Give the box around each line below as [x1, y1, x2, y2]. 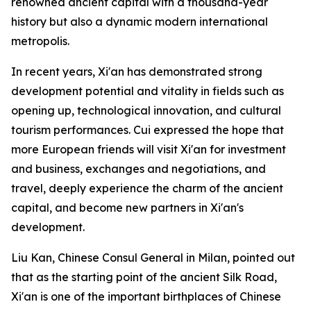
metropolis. [11, 33, 69, 48]
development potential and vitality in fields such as [11, 83, 284, 98]
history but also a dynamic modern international [11, 14, 268, 28]
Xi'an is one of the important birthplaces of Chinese [11, 289, 281, 303]
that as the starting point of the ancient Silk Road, [11, 269, 277, 284]
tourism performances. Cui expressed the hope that [11, 122, 284, 137]
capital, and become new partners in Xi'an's [11, 200, 244, 215]
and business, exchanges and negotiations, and [11, 161, 266, 176]
